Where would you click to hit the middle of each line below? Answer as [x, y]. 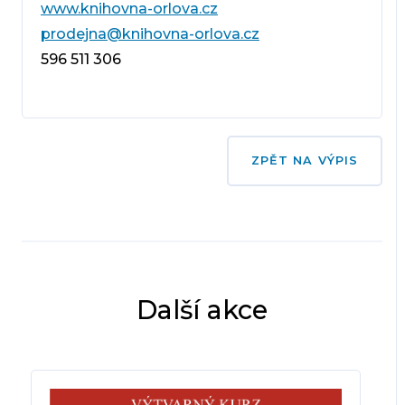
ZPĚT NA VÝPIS [305, 160]
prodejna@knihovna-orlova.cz [150, 33]
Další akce [202, 310]
